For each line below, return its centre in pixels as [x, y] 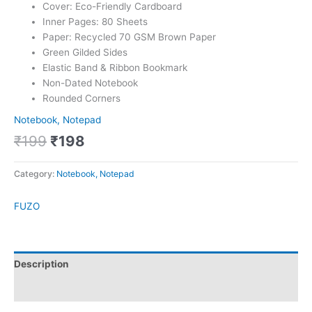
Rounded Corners [82, 98]
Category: [35, 174]
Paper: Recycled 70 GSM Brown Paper [130, 37]
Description [41, 264]
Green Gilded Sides [85, 52]
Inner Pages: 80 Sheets [95, 21]
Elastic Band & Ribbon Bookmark [115, 67]
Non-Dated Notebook [91, 83]
